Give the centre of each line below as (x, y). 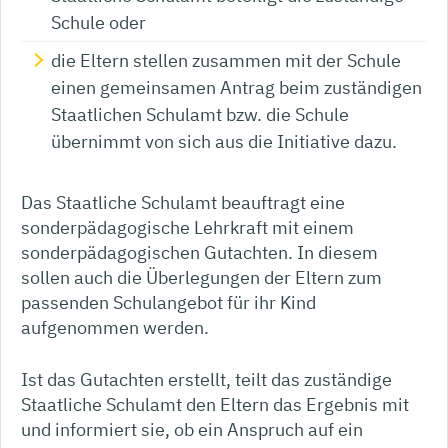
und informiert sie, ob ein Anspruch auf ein (192, 429)
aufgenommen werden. (115, 327)
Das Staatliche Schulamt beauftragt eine (183, 202)
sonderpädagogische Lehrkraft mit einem (187, 227)
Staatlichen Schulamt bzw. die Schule (200, 114)
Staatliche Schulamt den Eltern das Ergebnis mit (215, 404)
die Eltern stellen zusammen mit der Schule (226, 60)
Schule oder (98, 22)
